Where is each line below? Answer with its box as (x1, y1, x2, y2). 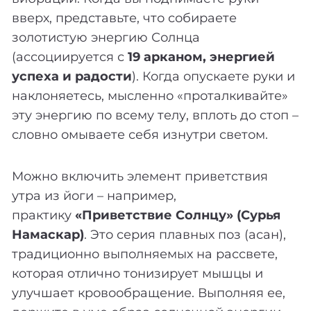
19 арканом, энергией (128, 49, 275, 65)
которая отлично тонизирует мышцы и (12, 265, 263, 281)
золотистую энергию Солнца (12, 29, 200, 45)
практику (12, 207, 75, 223)
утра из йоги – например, (12, 187, 176, 203)
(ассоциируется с (12, 49, 128, 65)
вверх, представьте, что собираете (12, 10, 237, 26)
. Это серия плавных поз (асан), (84, 226, 286, 242)
